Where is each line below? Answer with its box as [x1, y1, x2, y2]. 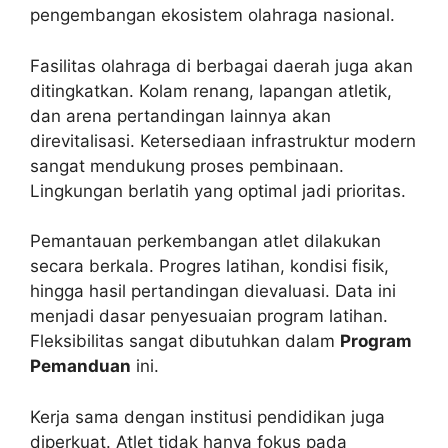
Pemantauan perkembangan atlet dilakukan [30, 231, 381, 252]
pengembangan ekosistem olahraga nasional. [30, 5, 395, 26]
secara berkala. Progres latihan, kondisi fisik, [30, 256, 389, 277]
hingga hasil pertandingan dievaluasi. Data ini [30, 281, 396, 302]
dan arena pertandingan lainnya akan [30, 105, 331, 126]
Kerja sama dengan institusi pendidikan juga [30, 406, 385, 427]
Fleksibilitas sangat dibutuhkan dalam [30, 331, 340, 352]
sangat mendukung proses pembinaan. [30, 155, 344, 176]
